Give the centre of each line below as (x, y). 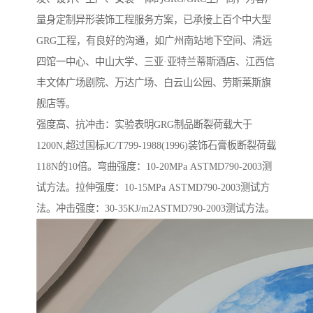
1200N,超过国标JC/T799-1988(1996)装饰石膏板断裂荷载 (156, 146)
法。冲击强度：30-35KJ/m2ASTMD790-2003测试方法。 (155, 209)
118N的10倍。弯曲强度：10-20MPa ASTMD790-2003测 (154, 167)
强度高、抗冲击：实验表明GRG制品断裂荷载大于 (144, 125)
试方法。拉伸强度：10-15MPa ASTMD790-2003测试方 (153, 188)
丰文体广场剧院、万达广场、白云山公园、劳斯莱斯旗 (154, 83)
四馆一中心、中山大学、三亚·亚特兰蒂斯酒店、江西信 (155, 62)
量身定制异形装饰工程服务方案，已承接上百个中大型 (154, 20)
